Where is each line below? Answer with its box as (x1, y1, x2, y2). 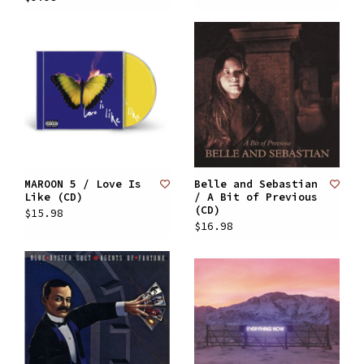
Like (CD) (24, 190, 83, 204)
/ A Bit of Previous (194, 190, 318, 204)
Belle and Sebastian (194, 177, 318, 191)
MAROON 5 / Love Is (24, 177, 141, 191)
